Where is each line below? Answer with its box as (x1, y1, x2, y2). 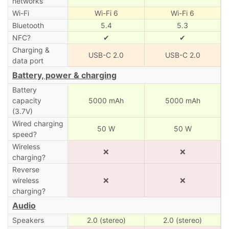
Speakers (12, 215, 44, 224)
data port (12, 56, 43, 65)
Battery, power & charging (12, 70, 117, 80)
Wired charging (12, 119, 63, 128)
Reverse (12, 165, 39, 174)
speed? (12, 129, 37, 139)
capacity (12, 96, 41, 105)
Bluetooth (12, 20, 44, 30)
